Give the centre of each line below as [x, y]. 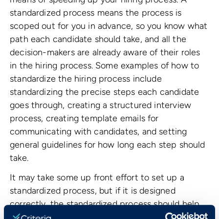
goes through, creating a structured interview [101, 105]
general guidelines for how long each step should [108, 144]
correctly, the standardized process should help [105, 204]
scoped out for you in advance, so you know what [109, 26]
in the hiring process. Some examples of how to [105, 65]
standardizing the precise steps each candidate [105, 92]
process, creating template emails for [84, 118]
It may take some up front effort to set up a [97, 178]
